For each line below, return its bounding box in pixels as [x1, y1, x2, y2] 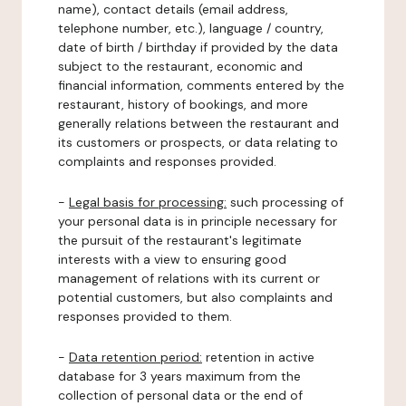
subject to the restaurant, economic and [58, 58, 303, 74]
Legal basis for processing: [69, 194, 227, 210]
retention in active [202, 349, 314, 365]
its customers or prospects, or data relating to [58, 134, 338, 150]
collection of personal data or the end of [58, 387, 303, 403]
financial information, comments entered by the [58, 77, 344, 93]
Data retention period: [69, 349, 202, 365]
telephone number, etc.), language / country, [58, 20, 324, 36]
